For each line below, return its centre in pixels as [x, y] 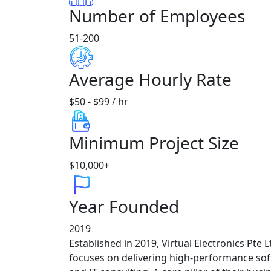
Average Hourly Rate [150, 79]
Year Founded [124, 206]
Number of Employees [157, 16]
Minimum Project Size [154, 143]
